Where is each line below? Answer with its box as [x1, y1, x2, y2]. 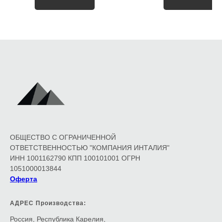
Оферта [10, 175, 37, 183]
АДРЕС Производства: [10, 200, 86, 207]
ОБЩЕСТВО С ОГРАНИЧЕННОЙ [10, 133, 116, 142]
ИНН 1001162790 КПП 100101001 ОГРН [10, 154, 140, 163]
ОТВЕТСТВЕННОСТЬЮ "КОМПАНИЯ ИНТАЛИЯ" [10, 144, 169, 152]
